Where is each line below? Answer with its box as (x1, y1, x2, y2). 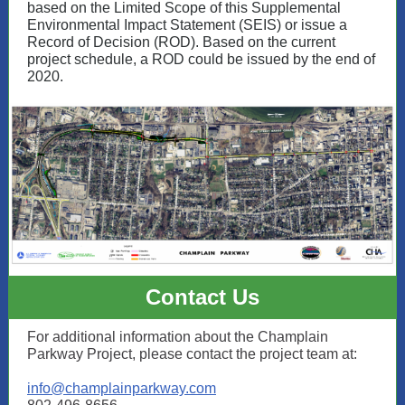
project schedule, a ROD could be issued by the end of (27, 52, 375, 67)
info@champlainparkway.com (27, 381, 216, 396)
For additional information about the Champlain (27, 329, 328, 344)
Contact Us (146, 285, 259, 309)
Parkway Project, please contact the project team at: (27, 346, 357, 362)
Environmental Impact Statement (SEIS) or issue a (27, 17, 347, 33)
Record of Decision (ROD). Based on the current (27, 34, 335, 50)
